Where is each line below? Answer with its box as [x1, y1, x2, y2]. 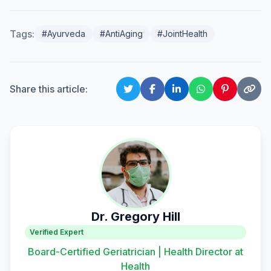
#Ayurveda [42, 28, 85, 39]
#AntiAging [100, 28, 143, 39]
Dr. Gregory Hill [91, 209, 180, 224]
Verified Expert [30, 227, 83, 237]
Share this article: [10, 83, 88, 95]
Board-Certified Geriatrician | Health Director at [28, 246, 243, 258]
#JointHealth [157, 28, 207, 39]
